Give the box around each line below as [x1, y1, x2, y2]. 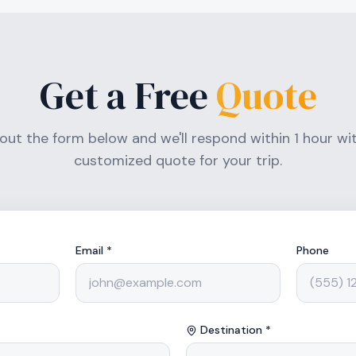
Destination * [200, 323, 271, 337]
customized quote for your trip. [74, 151, 282, 170]
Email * [75, 243, 112, 257]
